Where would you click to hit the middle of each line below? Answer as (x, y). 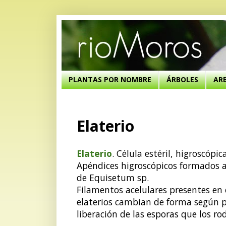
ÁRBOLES (182, 80)
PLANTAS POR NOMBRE (110, 80)
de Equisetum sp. (114, 177)
